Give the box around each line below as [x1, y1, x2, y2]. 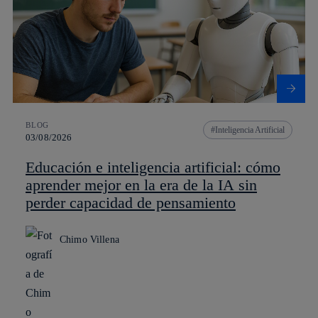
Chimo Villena [60, 234, 119, 245]
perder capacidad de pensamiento [26, 193, 236, 212]
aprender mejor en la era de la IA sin [26, 175, 257, 194]
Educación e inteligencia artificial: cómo [26, 158, 280, 176]
